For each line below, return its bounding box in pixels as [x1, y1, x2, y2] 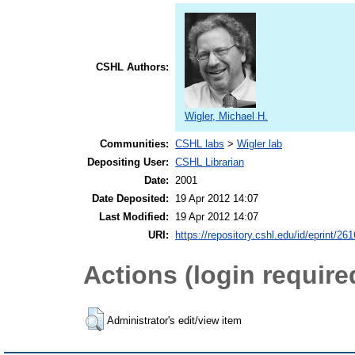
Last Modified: [99, 211, 169, 223]
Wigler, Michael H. [185, 110, 268, 123]
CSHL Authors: [96, 61, 169, 74]
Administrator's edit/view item [107, 314, 242, 326]
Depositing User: [87, 156, 169, 169]
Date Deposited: [92, 193, 169, 205]
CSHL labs [175, 138, 224, 151]
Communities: [100, 138, 169, 151]
